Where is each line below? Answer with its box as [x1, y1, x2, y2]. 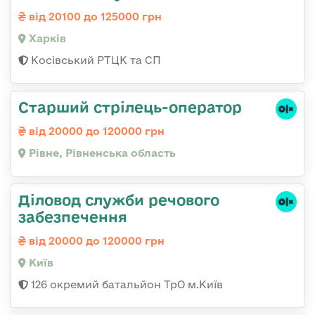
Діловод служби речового [18, 191, 219, 209]
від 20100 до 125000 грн [26, 11, 162, 23]
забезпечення [18, 208, 127, 226]
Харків [26, 32, 66, 45]
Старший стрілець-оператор [18, 98, 242, 116]
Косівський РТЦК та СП [28, 54, 161, 67]
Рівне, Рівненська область [26, 147, 176, 160]
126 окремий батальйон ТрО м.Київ [28, 278, 223, 291]
